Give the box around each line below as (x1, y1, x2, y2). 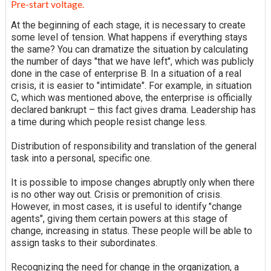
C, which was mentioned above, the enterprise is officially (10, 92, 252, 104)
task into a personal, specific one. (10, 152, 152, 165)
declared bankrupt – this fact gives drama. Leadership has (10, 104, 256, 116)
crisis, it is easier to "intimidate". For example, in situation (10, 80, 252, 92)
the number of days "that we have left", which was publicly (10, 56, 253, 68)
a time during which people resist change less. (10, 116, 207, 128)
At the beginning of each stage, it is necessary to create (10, 19, 246, 31)
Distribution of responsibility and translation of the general (10, 140, 256, 152)
